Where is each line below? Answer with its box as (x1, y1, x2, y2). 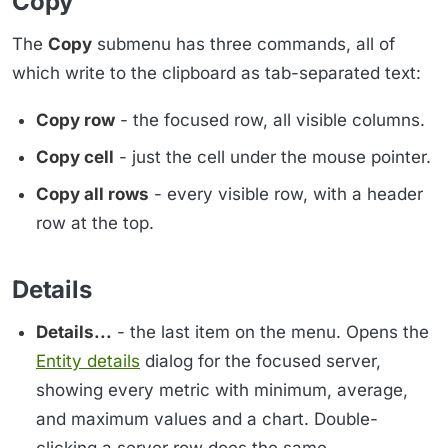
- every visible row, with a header (149, 183, 423, 204)
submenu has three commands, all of (92, 33, 395, 54)
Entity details (36, 350, 140, 371)
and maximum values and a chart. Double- (36, 408, 378, 429)
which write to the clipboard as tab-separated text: (12, 62, 421, 83)
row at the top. (36, 212, 154, 233)
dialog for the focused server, (140, 350, 381, 371)
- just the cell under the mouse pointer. (114, 146, 431, 167)
